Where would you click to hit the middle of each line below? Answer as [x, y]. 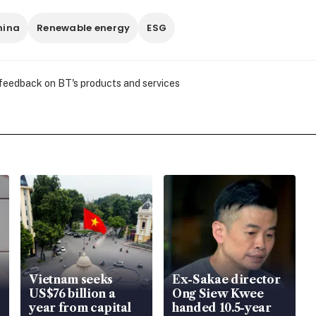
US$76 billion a [72, 294]
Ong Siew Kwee [218, 294]
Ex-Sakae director [226, 280]
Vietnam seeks [71, 280]
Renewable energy [84, 28]
